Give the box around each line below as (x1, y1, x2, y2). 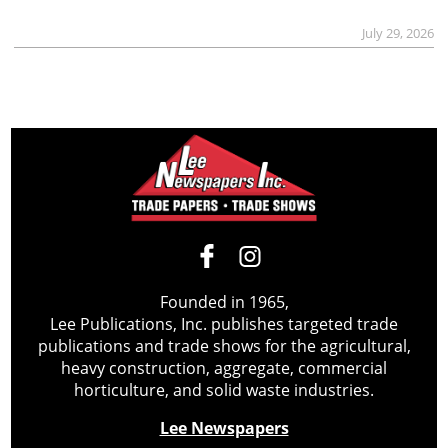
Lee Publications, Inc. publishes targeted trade (50, 312, 398, 335)
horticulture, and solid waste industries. (74, 378, 374, 401)
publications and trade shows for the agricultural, (37, 334, 411, 357)
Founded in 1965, (159, 290, 289, 313)
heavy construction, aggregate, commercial (61, 356, 387, 379)
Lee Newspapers (159, 416, 289, 439)
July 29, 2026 (362, 23, 435, 42)
